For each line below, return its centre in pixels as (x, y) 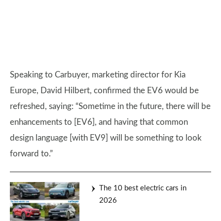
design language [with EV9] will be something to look (106, 138)
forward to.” (31, 154)
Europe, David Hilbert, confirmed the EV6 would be (104, 91)
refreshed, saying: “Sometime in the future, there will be (110, 107)
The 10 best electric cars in (143, 188)
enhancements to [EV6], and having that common (99, 122)
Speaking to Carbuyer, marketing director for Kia (98, 75)
